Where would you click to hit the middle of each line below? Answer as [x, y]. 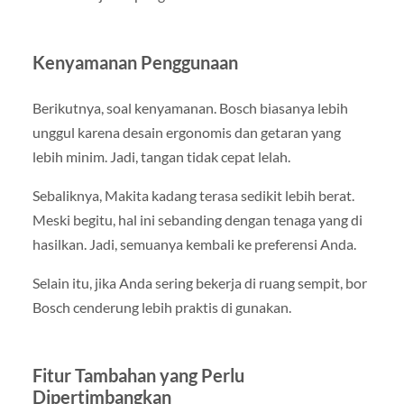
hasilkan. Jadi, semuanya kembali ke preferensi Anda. [194, 244]
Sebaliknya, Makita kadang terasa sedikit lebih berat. [193, 196]
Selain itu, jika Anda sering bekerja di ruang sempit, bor [199, 283]
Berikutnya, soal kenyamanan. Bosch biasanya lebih [190, 107]
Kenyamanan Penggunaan [135, 62]
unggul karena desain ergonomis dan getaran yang [186, 132]
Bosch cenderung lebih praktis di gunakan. [161, 308]
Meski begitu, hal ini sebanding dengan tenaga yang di [197, 220]
